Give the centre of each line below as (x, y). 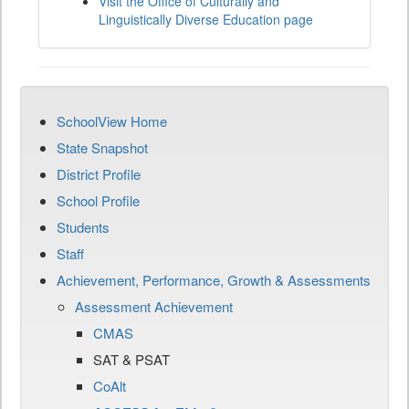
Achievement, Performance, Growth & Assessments (214, 280)
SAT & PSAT (131, 360)
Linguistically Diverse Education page (206, 20)
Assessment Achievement (154, 307)
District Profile (99, 174)
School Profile (98, 201)
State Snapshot (102, 148)
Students (83, 227)
